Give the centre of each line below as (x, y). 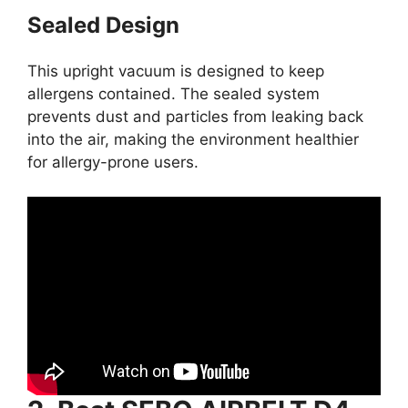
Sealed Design (103, 25)
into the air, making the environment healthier (193, 139)
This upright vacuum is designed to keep (176, 71)
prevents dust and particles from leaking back (195, 116)
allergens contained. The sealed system (173, 93)
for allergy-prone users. (113, 162)
